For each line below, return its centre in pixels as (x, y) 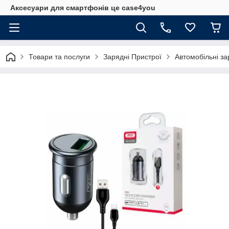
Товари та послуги (59, 57)
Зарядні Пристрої (132, 57)
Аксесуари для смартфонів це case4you (83, 8)
